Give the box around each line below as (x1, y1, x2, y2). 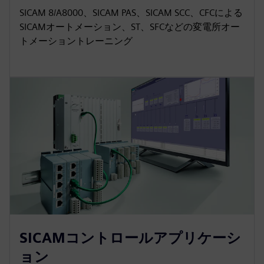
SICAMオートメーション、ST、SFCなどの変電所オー (19, 21, 240, 32)
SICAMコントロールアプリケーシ (19, 229, 241, 247)
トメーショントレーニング (19, 35, 133, 47)
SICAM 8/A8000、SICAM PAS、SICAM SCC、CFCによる (19, 6, 243, 18)
